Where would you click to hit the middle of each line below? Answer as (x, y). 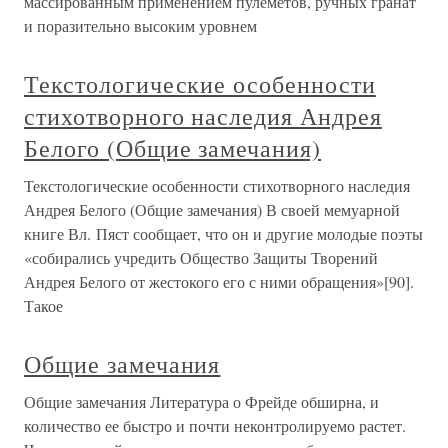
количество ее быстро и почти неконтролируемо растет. (215, 425)
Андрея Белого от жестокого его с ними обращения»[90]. (219, 281)
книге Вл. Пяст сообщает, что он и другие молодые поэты (223, 233)
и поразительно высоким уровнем (140, 25)
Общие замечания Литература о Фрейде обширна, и (201, 401)
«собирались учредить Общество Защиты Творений (201, 257)
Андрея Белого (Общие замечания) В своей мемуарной (212, 209)
